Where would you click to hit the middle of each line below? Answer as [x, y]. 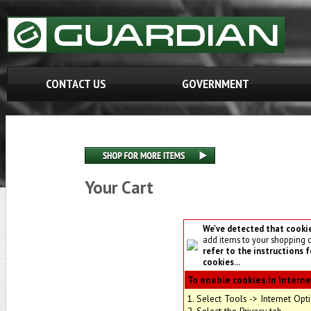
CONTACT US [76, 84]
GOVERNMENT [216, 84]
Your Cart [119, 187]
